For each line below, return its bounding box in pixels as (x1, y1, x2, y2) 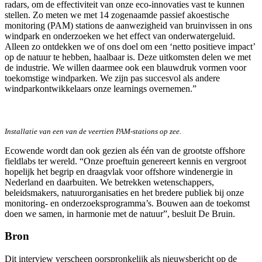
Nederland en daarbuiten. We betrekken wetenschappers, (5, 177, 214, 187)
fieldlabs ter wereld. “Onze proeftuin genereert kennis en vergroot (5, 156, 246, 166)
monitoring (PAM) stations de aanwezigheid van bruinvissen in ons (5, 20, 252, 30)
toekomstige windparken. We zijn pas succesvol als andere (5, 73, 220, 83)
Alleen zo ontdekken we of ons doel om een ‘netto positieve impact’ (5, 41, 255, 51)
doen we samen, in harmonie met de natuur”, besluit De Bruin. (5, 208, 235, 219)
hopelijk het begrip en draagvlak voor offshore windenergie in (5, 166, 233, 177)
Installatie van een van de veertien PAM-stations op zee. (5, 126, 181, 136)
